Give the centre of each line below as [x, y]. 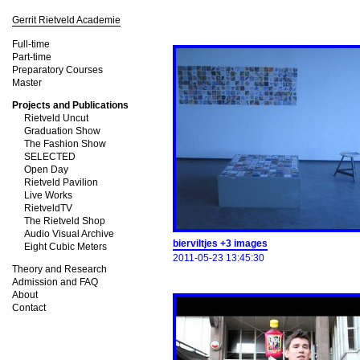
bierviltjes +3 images [220, 243]
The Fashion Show [65, 144]
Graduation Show [62, 131]
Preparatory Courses [57, 70]
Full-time [31, 44]
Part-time [32, 57]
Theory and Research [59, 269]
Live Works [48, 195]
